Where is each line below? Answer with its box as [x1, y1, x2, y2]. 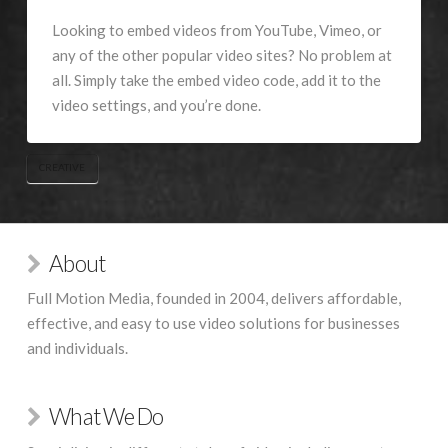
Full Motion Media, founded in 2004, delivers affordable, [26, 289, 401, 308]
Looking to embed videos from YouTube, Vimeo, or [51, 20, 382, 39]
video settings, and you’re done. [51, 95, 261, 114]
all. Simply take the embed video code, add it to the [51, 70, 381, 89]
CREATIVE [39, 161, 86, 174]
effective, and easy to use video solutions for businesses [26, 314, 400, 333]
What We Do [49, 403, 164, 431]
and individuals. [26, 339, 128, 358]
